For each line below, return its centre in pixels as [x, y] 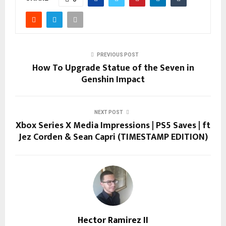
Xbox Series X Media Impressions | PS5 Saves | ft [113, 126]
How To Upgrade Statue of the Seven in [113, 68]
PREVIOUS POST [118, 55]
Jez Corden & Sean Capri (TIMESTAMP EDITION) [113, 137]
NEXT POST [108, 112]
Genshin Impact [113, 80]
